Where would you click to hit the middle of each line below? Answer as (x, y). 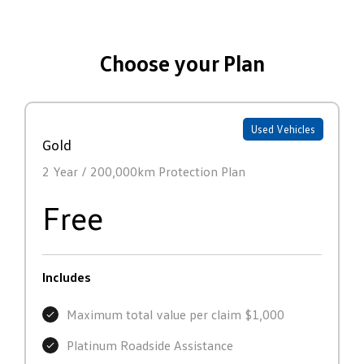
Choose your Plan (182, 63)
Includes (67, 277)
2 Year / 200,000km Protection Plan (144, 172)
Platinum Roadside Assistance (150, 346)
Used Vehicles (283, 130)
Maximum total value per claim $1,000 (175, 315)
